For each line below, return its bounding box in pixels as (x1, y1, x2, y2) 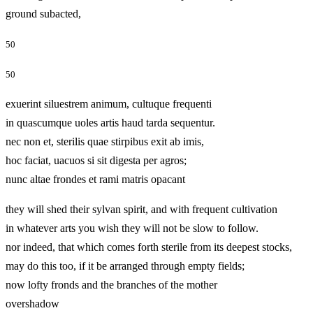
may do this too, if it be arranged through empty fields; (6, 260, 245, 272)
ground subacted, (6, 7, 123, 20)
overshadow (6, 298, 101, 310)
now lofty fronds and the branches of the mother (6, 279, 217, 291)
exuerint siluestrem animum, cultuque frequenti (6, 98, 212, 110)
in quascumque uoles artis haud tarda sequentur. (6, 117, 215, 129)
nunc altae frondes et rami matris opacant (6, 173, 227, 185)
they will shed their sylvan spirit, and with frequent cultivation (6, 203, 277, 215)
